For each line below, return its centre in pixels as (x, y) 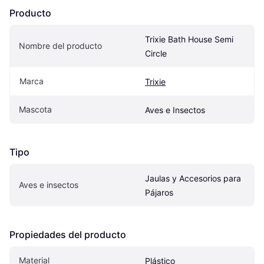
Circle (156, 53)
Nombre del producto (60, 45)
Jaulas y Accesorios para (193, 178)
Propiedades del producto (68, 234)
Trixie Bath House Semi (189, 39)
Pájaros (159, 192)
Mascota (35, 109)
